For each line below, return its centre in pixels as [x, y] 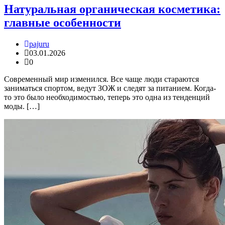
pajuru [39, 44]
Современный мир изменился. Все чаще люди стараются [101, 79]
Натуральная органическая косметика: [112, 9]
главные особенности [63, 23]
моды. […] [22, 106]
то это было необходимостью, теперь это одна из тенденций [107, 97]
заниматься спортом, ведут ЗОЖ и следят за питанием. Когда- [110, 88]
